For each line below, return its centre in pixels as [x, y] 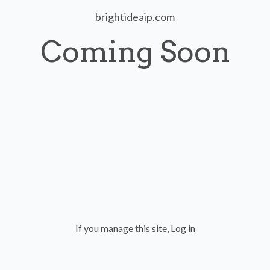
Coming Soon [135, 52]
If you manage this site [121, 228]
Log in [183, 228]
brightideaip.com [135, 17]
